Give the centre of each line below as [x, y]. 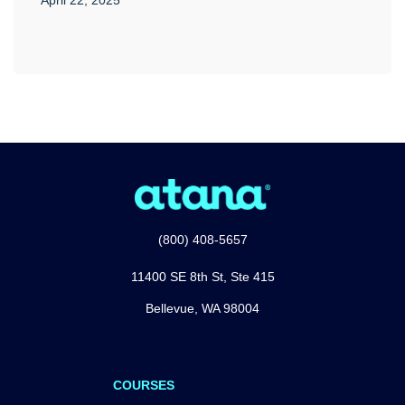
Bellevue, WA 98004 [202, 308]
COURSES [144, 385]
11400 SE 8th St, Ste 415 [202, 277]
